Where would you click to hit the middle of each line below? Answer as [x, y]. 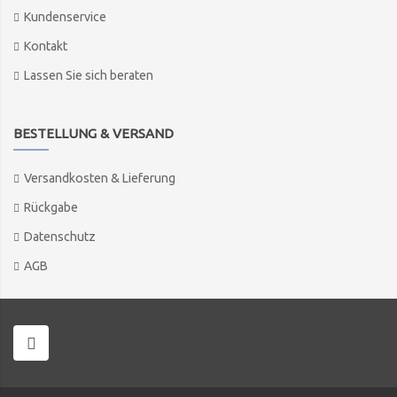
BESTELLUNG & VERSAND [93, 134]
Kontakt [46, 47]
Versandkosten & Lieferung [100, 179]
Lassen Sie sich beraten [89, 76]
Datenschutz [60, 237]
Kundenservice [65, 17]
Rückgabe [51, 208]
